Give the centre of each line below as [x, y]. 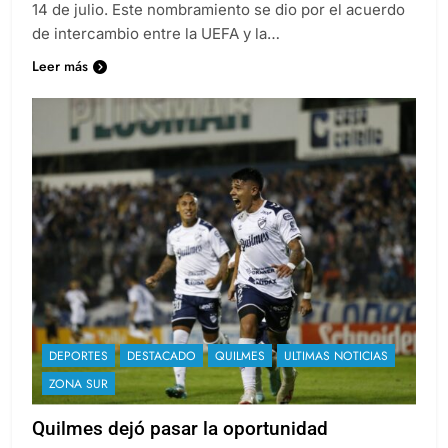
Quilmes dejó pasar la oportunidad [180, 428]
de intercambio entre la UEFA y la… [156, 33]
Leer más [60, 65]
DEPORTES [78, 355]
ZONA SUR [78, 383]
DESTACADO [161, 355]
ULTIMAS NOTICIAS [336, 355]
